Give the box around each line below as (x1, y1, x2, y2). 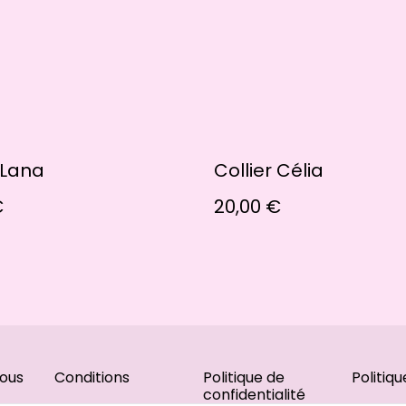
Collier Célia (214, 158, 324, 183)
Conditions (54, 367, 130, 388)
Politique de (203, 367, 285, 388)
